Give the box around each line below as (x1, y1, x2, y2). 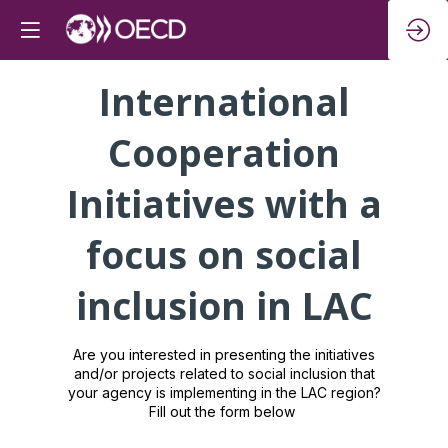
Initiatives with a (66, 178, 382, 229)
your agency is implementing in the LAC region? (67, 384, 381, 401)
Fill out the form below (149, 403, 299, 420)
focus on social (86, 229, 362, 280)
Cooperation (108, 127, 340, 178)
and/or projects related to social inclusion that (73, 365, 375, 382)
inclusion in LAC (75, 280, 373, 331)
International (98, 76, 350, 127)
